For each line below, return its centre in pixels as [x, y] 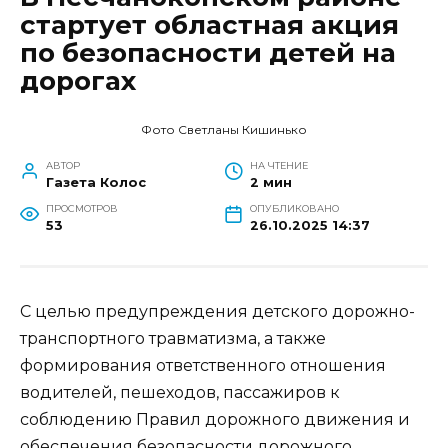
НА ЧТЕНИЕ [278, 165]
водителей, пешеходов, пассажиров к [180, 392]
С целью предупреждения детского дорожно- [217, 311]
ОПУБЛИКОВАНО [294, 208]
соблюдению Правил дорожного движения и [215, 419]
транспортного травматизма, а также [173, 338]
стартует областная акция [209, 24]
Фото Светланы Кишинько [224, 129]
